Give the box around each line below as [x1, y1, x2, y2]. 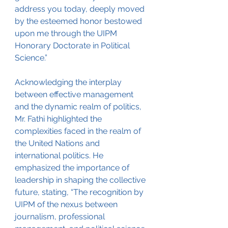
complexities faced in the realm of [15, 126, 143, 136]
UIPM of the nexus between [15, 199, 120, 210]
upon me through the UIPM [15, 28, 119, 39]
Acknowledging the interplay [15, 77, 124, 88]
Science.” [15, 53, 47, 63]
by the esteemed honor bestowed [15, 16, 144, 26]
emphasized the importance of [15, 163, 131, 173]
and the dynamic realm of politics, [15, 102, 144, 112]
